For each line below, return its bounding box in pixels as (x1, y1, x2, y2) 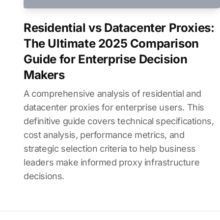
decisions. (24, 171, 64, 181)
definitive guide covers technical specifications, (24, 116, 214, 126)
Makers (24, 68, 65, 82)
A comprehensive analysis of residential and (24, 88, 201, 99)
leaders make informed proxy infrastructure (24, 157, 200, 167)
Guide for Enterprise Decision (24, 52, 188, 66)
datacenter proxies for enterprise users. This (24, 102, 205, 112)
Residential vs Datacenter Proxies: (24, 21, 215, 35)
